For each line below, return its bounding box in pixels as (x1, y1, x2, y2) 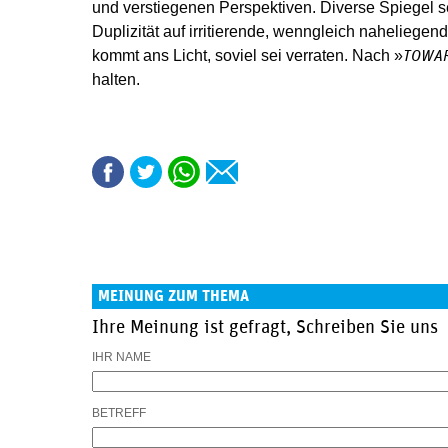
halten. (92, 71, 140, 88)
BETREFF (92, 406, 146, 420)
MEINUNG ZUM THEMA (98, 288, 249, 304)
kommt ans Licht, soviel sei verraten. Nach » (92, 47, 403, 64)
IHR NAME (92, 350, 151, 364)
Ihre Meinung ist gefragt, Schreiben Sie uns (92, 318, 438, 337)
